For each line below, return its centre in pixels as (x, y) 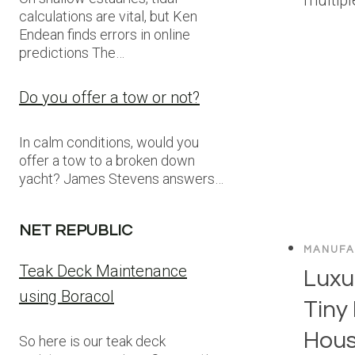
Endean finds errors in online (105, 34)
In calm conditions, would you (109, 142)
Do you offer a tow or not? (109, 97)
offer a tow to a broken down (107, 160)
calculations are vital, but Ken (108, 16)
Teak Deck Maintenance (103, 271)
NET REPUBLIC (76, 231)
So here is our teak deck (92, 341)
